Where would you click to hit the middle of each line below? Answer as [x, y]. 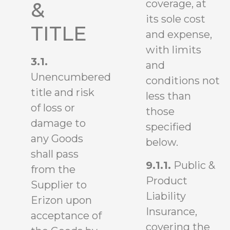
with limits [174, 50]
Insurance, [171, 211]
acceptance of [66, 215]
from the [53, 169]
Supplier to [59, 185]
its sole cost [176, 19]
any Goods [57, 138]
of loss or [53, 108]
